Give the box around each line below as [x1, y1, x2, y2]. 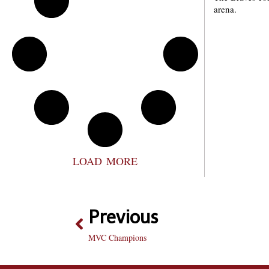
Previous [88, 207, 159, 228]
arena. [214, 2, 237, 15]
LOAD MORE [73, 154, 138, 168]
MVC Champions [88, 232, 147, 243]
